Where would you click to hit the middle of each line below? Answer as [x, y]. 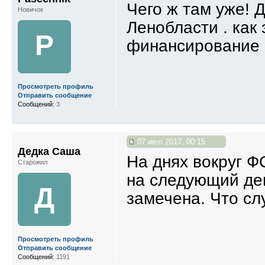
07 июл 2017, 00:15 [170, 141]
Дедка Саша [49, 151]
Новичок [30, 9]
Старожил [33, 162]
